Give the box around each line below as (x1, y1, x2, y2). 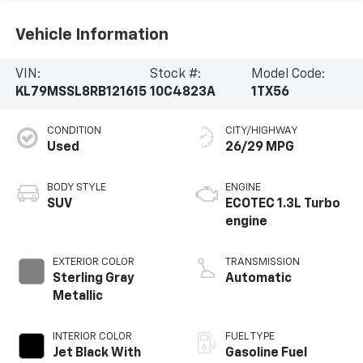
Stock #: (149, 68, 201, 82)
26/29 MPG (225, 141, 294, 155)
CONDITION (46, 126, 101, 137)
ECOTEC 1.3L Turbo (225, 198, 340, 211)
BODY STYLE (46, 182, 106, 194)
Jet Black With (52, 347, 141, 361)
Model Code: (250, 68, 325, 82)
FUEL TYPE (225, 331, 275, 343)
